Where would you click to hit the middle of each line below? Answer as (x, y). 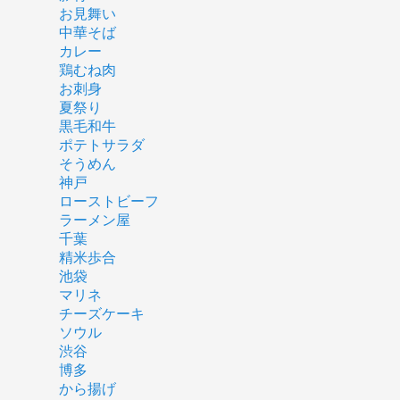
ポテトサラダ (101, 145)
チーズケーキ (101, 313)
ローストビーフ (108, 201)
